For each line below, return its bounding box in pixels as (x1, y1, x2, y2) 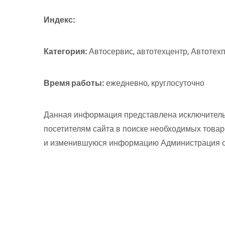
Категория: (44, 46, 87, 57)
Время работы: (44, 77, 104, 89)
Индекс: (44, 14, 75, 26)
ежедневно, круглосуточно (104, 77, 204, 89)
